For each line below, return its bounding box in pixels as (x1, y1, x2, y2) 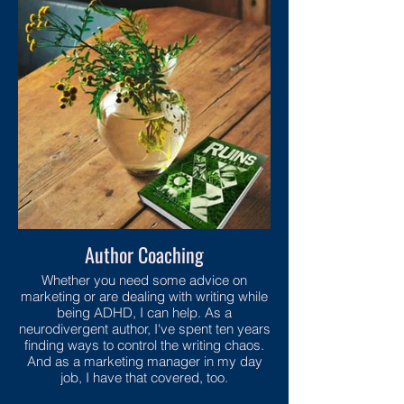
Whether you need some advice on (41, 271, 247, 289)
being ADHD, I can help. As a (57, 304, 232, 321)
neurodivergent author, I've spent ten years (18, 320, 271, 337)
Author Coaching (85, 240, 204, 269)
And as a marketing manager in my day (26, 353, 262, 370)
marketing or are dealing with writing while (21, 288, 268, 305)
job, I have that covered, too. (60, 369, 228, 386)
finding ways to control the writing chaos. (24, 336, 264, 353)
